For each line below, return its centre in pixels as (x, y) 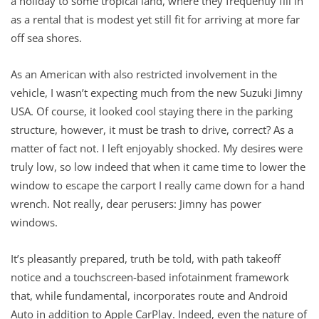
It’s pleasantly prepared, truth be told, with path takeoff (146, 258)
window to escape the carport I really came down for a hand (158, 185)
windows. (34, 222)
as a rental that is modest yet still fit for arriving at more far (155, 19)
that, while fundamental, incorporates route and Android (149, 295)
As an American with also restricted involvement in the (144, 74)
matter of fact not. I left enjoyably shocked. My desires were (157, 148)
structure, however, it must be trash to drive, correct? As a (152, 129)
